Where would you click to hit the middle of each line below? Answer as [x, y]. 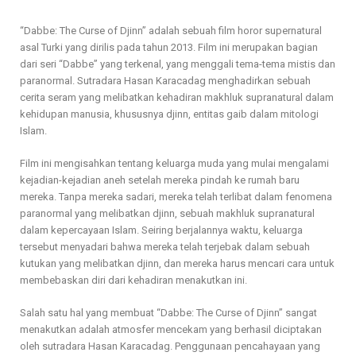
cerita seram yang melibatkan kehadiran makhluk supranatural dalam [177, 98]
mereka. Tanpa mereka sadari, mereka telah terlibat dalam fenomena [176, 197]
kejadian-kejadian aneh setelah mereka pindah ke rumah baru [160, 180]
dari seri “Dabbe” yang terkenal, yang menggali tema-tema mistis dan [178, 64]
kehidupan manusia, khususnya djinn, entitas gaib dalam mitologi [169, 114]
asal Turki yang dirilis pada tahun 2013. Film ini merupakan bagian [169, 48]
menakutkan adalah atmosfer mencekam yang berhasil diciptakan [171, 330]
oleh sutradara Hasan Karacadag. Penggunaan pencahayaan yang [170, 346]
